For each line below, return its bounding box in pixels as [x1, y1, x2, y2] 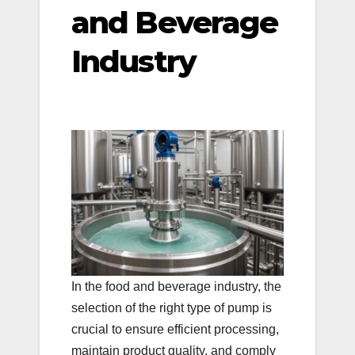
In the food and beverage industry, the [71, 279, 281, 293]
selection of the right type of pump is [71, 300, 272, 315]
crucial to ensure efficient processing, [71, 322, 279, 336]
